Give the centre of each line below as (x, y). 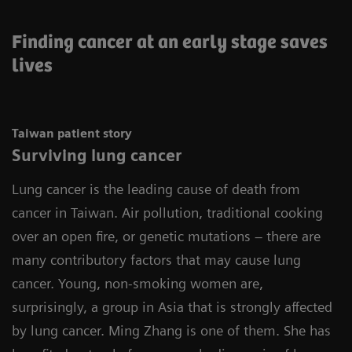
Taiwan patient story (72, 133)
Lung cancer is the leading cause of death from (156, 189)
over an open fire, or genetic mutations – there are (166, 236)
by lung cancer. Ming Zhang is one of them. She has (171, 330)
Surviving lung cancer (97, 155)
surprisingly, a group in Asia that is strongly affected (172, 306)
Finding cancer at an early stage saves (170, 42)
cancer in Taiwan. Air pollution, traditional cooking (167, 212)
